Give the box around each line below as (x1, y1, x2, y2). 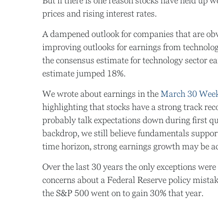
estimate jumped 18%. (42, 68, 126, 78)
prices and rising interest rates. (42, 8, 157, 18)
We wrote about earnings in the (42, 89, 161, 99)
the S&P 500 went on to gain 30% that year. (42, 188, 203, 198)
